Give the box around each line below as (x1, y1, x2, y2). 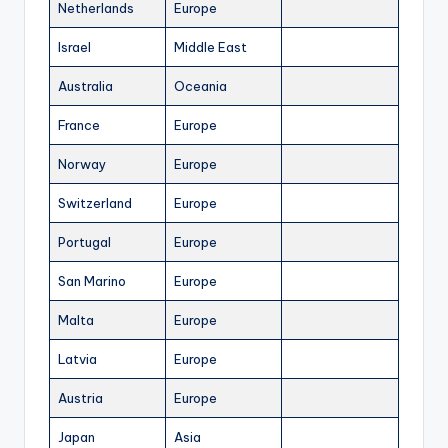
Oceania (174, 78, 227, 95)
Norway (58, 156, 106, 173)
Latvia (58, 351, 97, 368)
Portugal (58, 234, 111, 251)
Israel (58, 39, 91, 56)
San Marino (58, 273, 126, 290)
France (58, 117, 100, 134)
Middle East (174, 39, 247, 56)
